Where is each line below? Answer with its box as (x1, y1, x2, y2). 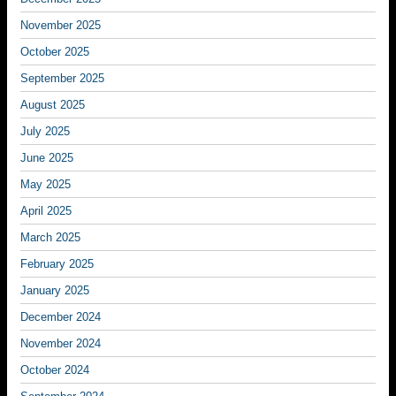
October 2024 (20, 363, 89, 377)
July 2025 (20, 125, 70, 138)
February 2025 (20, 257, 94, 270)
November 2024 (20, 337, 101, 350)
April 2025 (20, 204, 72, 217)
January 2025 (20, 284, 89, 297)
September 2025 (20, 72, 104, 85)
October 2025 (20, 45, 89, 58)
